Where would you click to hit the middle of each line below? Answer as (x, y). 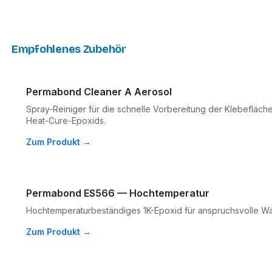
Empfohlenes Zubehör (69, 49)
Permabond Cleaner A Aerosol (99, 92)
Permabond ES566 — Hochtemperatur (118, 193)
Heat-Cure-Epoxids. (66, 121)
